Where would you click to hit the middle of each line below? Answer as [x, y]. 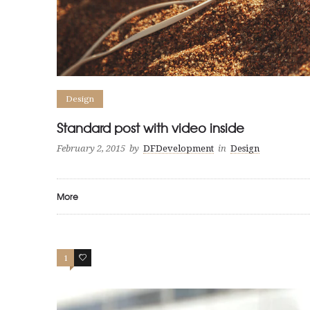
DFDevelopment [179, 148]
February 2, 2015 [91, 148]
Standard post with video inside [151, 127]
